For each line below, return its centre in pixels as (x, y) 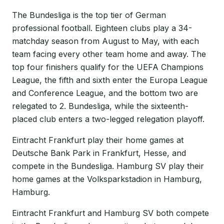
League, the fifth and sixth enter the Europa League (110, 80)
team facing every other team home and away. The (109, 54)
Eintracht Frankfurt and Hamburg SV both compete (110, 213)
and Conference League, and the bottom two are (105, 93)
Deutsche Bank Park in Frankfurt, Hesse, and (99, 153)
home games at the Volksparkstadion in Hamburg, (107, 179)
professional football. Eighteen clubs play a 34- (102, 28)
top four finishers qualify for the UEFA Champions (108, 67)
